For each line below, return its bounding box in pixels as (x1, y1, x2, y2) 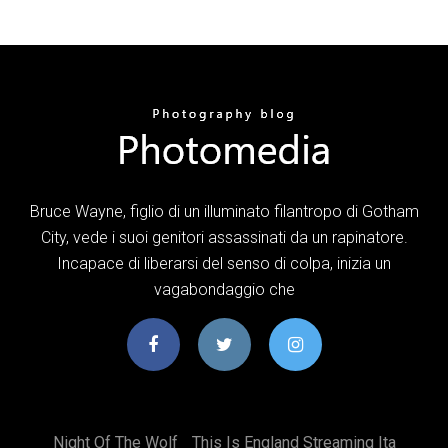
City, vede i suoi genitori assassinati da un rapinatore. (40, 227, 408, 247)
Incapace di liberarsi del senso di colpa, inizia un (57, 253, 391, 273)
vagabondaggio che (153, 279, 295, 299)
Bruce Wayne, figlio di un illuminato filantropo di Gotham (29, 201, 419, 221)
